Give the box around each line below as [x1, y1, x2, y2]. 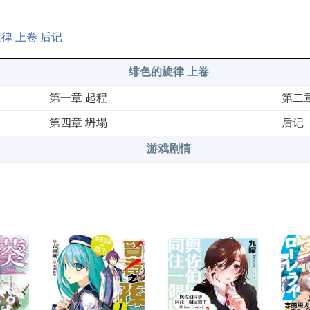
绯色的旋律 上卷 [129, 65, 209, 77]
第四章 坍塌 [48, 117, 107, 129]
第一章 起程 [48, 91, 107, 104]
